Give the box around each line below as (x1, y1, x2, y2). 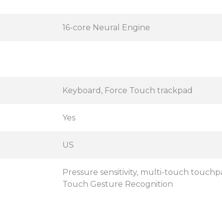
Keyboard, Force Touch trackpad (62, 86, 193, 95)
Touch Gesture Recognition (62, 179, 173, 189)
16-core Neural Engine (62, 23, 150, 32)
